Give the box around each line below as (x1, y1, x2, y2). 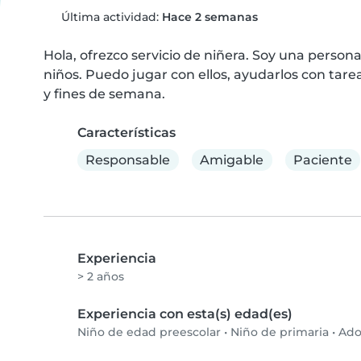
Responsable (85, 151, 171, 168)
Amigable (200, 151, 264, 168)
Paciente (293, 151, 352, 168)
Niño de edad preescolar (77, 325, 221, 340)
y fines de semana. (44, 86, 165, 102)
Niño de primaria (230, 325, 329, 340)
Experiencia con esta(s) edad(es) (77, 306, 293, 322)
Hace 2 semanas (161, 10, 258, 24)
